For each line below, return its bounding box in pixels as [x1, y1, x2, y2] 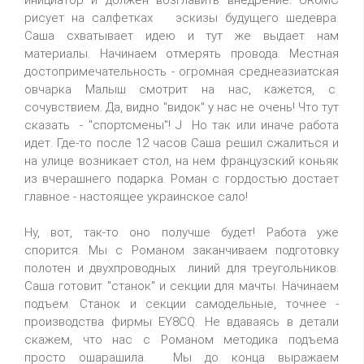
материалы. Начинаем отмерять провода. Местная [24, 46, 339, 61]
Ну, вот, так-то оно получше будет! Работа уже [24, 225, 339, 240]
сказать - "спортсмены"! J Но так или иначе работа [24, 118, 339, 132]
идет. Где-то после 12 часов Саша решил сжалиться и [24, 136, 339, 150]
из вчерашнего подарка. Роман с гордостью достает [24, 171, 339, 186]
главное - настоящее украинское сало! [24, 189, 248, 204]
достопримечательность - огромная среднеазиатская [24, 64, 339, 79]
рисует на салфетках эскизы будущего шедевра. [24, 11, 339, 25]
